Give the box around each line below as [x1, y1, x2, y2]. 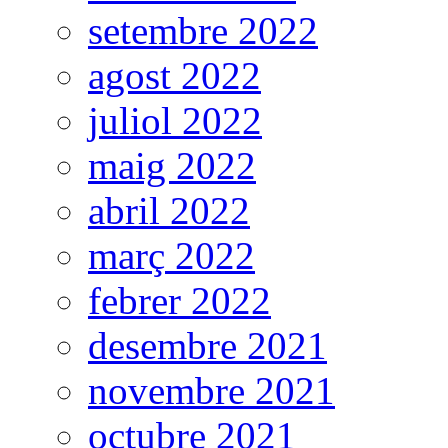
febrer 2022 [88, 279, 271, 323]
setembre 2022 [88, 9, 318, 53]
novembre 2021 [88, 369, 335, 413]
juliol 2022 [88, 99, 262, 143]
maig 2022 [88, 144, 256, 188]
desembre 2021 [88, 324, 327, 368]
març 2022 [88, 234, 255, 278]
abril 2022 [88, 189, 250, 233]
